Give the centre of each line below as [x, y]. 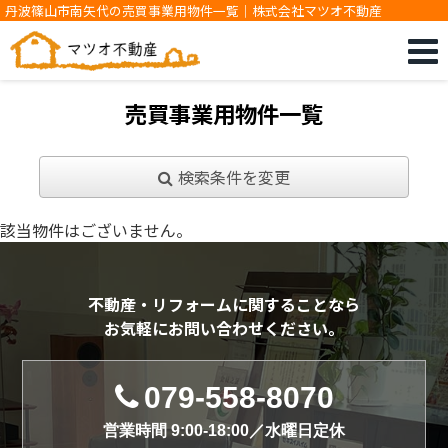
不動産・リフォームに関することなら [224, 304]
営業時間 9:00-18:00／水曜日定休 [224, 430]
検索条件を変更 [233, 177]
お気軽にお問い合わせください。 [224, 328]
